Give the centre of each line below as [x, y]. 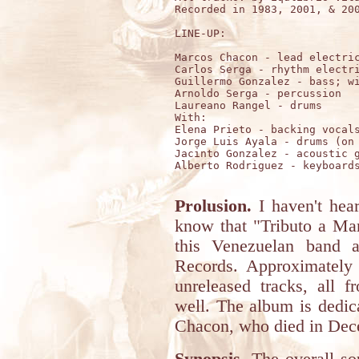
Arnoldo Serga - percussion [258, 93]
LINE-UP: [200, 33]
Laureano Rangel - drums [252, 105]
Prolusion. [213, 206]
